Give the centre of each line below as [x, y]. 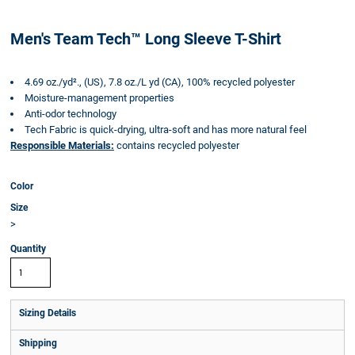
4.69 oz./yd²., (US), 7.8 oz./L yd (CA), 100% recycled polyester [160, 82]
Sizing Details [48, 313]
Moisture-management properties [99, 98]
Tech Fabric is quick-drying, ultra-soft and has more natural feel [166, 130]
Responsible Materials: [62, 145]
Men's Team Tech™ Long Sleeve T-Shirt [146, 39]
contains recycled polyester [177, 145]
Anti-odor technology [71, 114]
